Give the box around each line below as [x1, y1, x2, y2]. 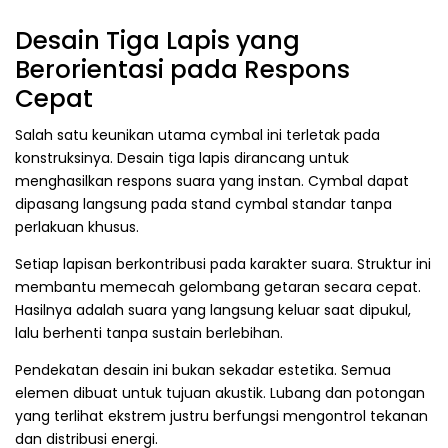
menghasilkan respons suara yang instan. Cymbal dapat [15, 171, 409, 192]
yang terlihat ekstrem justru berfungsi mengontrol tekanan [15, 406, 428, 427]
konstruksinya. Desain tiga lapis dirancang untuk [15, 148, 349, 169]
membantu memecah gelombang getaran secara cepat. [15, 277, 421, 298]
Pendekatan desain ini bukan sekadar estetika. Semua [15, 360, 391, 381]
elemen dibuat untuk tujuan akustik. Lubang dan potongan [15, 383, 425, 404]
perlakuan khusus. [15, 217, 139, 238]
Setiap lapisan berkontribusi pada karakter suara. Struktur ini [15, 254, 431, 275]
